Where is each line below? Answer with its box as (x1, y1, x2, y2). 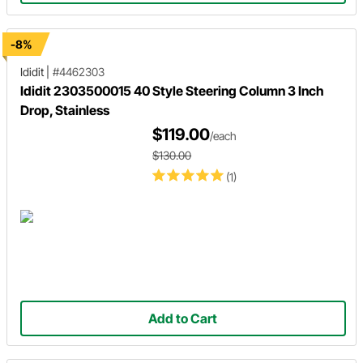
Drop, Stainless (20, 101, 109, 118)
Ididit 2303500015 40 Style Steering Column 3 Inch (20, 82, 324, 99)
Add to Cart (148, 310, 218, 327)
